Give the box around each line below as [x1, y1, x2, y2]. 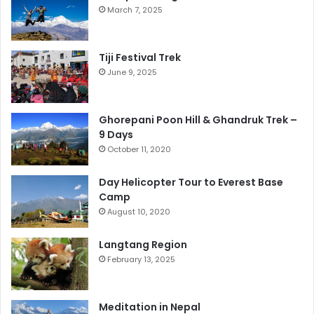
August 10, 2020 [107, 205, 170, 217]
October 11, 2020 [107, 143, 171, 155]
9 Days [99, 127, 133, 142]
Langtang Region [99, 237, 187, 252]
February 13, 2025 [107, 253, 175, 265]
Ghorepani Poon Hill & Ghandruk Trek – [99, 112, 297, 127]
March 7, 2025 [107, 4, 163, 15]
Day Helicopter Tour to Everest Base [99, 175, 283, 189]
